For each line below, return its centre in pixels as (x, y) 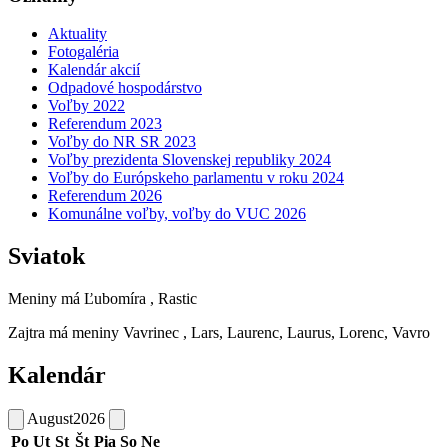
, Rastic (173, 299)
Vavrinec (151, 333)
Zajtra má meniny (65, 333)
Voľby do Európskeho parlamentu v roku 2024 (196, 178)
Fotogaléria (83, 52)
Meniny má (46, 299)
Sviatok (46, 256)
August (50, 418)
